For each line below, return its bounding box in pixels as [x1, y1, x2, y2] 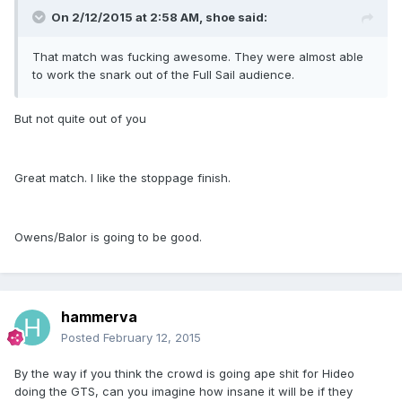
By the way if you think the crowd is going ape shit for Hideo [14, 366, 354, 381]
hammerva [61, 308, 137, 327]
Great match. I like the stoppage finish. [14, 170, 231, 186]
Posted [61, 330, 103, 345]
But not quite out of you [14, 111, 146, 127]
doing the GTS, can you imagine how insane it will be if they [14, 384, 353, 399]
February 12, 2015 [103, 330, 201, 345]
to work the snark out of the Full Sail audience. [32, 67, 294, 83]
